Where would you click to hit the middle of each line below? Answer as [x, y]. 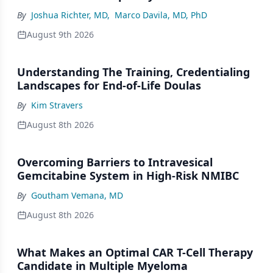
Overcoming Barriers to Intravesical [115, 162]
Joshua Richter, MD [69, 15]
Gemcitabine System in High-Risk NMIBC [128, 175]
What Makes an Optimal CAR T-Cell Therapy [135, 252]
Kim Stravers [57, 105]
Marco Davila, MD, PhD [161, 15]
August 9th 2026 [60, 34]
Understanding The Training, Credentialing [133, 72]
